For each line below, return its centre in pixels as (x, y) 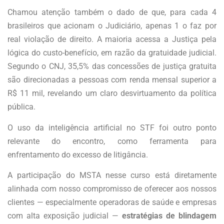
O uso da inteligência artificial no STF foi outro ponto (112, 127)
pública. (21, 107)
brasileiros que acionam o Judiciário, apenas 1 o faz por (112, 26)
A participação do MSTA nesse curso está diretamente (112, 175)
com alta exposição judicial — (65, 216)
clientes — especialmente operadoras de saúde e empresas (112, 202)
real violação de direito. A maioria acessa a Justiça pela (112, 39)
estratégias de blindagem (169, 216)
